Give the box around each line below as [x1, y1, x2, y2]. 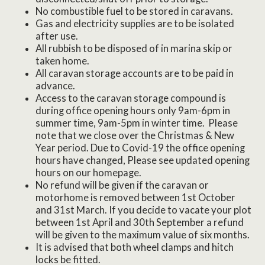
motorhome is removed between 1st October [35, 191, 235, 203]
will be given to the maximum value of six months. [35, 228, 253, 241]
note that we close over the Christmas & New [35, 129, 234, 141]
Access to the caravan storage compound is [35, 92, 226, 104]
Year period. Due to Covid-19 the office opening [35, 141, 245, 154]
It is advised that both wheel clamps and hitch [35, 241, 234, 253]
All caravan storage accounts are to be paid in [35, 67, 234, 79]
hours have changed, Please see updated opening [35, 154, 250, 166]
